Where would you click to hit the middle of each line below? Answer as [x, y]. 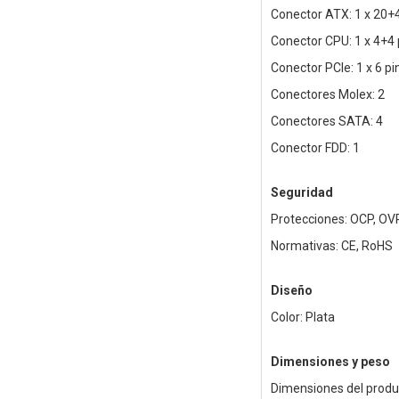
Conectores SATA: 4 [326, 122]
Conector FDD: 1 [315, 148]
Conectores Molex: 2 [327, 95]
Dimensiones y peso [330, 362]
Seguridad [301, 193]
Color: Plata [302, 318]
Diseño [291, 291]
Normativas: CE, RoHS [331, 246]
